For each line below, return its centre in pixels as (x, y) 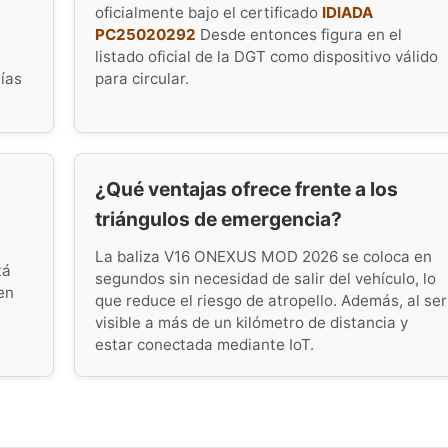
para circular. (142, 78)
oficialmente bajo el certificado (208, 12)
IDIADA (347, 12)
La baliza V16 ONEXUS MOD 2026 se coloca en (263, 257)
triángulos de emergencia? (218, 218)
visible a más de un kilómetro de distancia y (251, 323)
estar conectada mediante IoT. (204, 345)
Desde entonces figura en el (299, 34)
